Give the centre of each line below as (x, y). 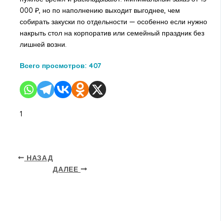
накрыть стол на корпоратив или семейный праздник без (112, 33)
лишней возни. (43, 44)
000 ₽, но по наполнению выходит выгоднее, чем (100, 10)
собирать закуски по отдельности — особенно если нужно (113, 21)
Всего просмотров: (53, 65)
